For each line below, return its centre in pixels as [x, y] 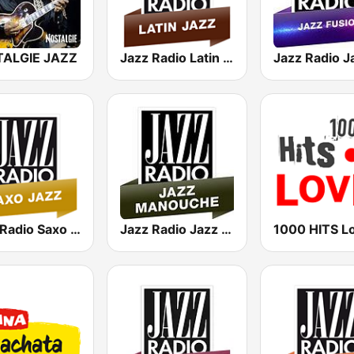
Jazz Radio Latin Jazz [228, 57]
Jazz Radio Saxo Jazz [75, 229]
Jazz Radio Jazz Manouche [227, 229]
